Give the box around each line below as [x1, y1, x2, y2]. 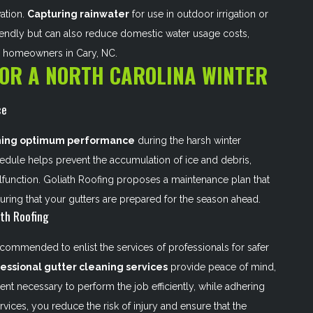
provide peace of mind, [168, 261, 277, 272]
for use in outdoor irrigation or [129, 8, 269, 20]
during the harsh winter [135, 135, 242, 146]
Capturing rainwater [27, 8, 130, 20]
